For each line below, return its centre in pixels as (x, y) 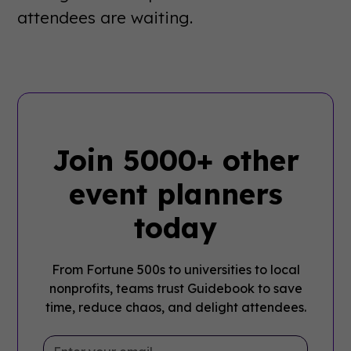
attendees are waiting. (105, 17)
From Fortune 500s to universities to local (175, 269)
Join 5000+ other (175, 160)
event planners (175, 194)
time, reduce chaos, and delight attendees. (175, 307)
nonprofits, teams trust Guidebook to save (175, 288)
